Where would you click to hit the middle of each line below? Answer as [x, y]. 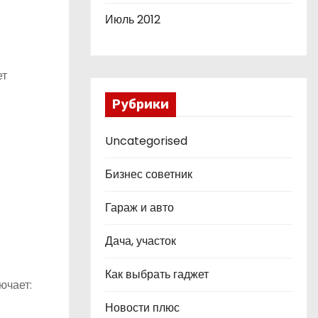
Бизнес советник [149, 174]
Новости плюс [142, 308]
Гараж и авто [139, 208]
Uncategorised [146, 141]
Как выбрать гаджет [157, 274]
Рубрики [141, 104]
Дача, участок [141, 241]
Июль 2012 [133, 20]
